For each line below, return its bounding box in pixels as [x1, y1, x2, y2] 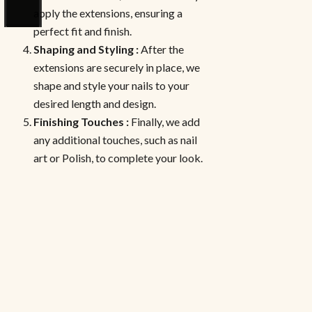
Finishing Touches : [33, 114, 131, 128]
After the [141, 42, 184, 56]
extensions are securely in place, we [33, 60, 200, 74]
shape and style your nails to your [33, 78, 189, 92]
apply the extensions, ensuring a [33, 6, 182, 19]
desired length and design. [33, 96, 156, 110]
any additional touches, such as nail [33, 132, 197, 146]
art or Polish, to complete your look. [33, 150, 203, 164]
